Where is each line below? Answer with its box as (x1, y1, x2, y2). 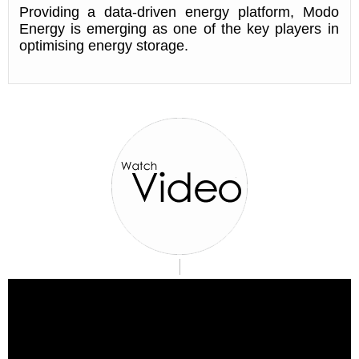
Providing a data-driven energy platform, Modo (18, 4, 339, 21)
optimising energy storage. (18, 38, 188, 54)
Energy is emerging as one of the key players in (18, 21, 339, 38)
